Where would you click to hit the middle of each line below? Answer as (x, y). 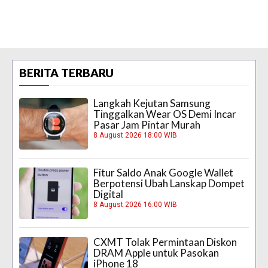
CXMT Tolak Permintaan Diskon (165, 242)
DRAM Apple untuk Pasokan (156, 253)
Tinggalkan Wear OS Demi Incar (165, 114)
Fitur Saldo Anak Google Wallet (164, 172)
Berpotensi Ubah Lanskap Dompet (169, 183)
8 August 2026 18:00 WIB (135, 135)
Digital (109, 194)
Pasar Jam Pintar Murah (147, 124)
